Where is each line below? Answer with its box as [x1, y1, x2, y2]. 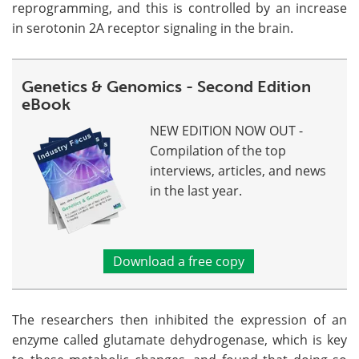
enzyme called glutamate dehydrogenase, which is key [12, 331, 347, 349]
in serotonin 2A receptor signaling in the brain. [12, 19, 293, 37]
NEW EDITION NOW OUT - [150, 122, 303, 139]
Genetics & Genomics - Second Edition [22, 77, 311, 96]
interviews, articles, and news [150, 162, 326, 179]
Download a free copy [112, 252, 244, 270]
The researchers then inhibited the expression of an [12, 311, 347, 329]
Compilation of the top [150, 142, 286, 159]
